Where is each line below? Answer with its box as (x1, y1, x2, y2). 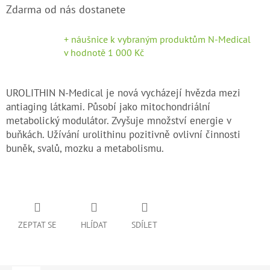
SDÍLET (131, 219, 157, 231)
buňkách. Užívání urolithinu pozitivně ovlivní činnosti (6, 128, 240, 142)
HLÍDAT (81, 219, 107, 231)
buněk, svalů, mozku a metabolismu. (6, 142, 164, 155)
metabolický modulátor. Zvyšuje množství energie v (6, 114, 231, 128)
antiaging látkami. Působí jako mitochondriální (6, 100, 210, 114)
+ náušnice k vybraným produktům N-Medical (64, 33, 251, 46)
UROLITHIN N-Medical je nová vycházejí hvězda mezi (6, 86, 240, 100)
